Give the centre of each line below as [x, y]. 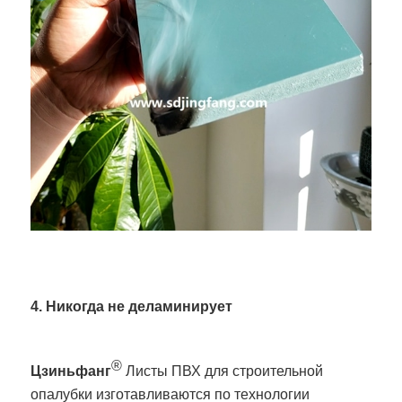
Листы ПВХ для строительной [223, 371]
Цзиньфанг [71, 371]
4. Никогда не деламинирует [132, 307]
